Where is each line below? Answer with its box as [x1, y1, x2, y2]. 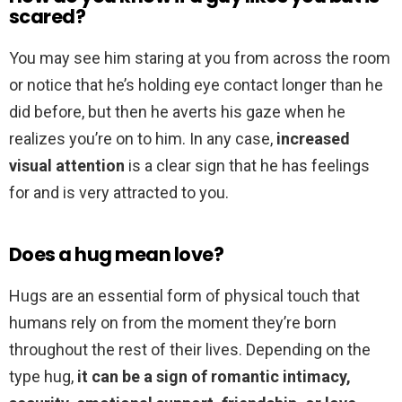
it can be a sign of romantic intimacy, [77, 367, 351, 387]
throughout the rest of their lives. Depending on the [9, 340, 371, 360]
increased [276, 129, 350, 149]
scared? [9, 4, 86, 31]
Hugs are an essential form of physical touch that [9, 286, 360, 306]
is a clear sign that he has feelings [125, 156, 370, 176]
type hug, [9, 367, 77, 387]
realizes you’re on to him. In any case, [9, 129, 276, 149]
